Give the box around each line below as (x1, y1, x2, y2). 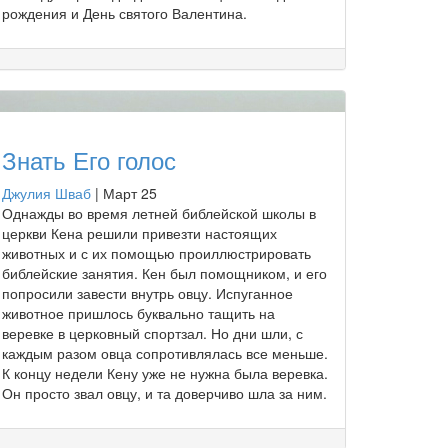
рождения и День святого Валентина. (2, 2, 247, 23)
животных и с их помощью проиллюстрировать (2, 242, 311, 263)
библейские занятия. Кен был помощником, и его (2, 262, 327, 283)
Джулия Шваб (2, 182, 91, 203)
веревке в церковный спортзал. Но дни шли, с (2, 322, 303, 343)
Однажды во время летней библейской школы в (2, 202, 316, 223)
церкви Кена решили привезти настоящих (2, 222, 277, 243)
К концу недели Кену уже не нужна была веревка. (2, 362, 328, 383)
